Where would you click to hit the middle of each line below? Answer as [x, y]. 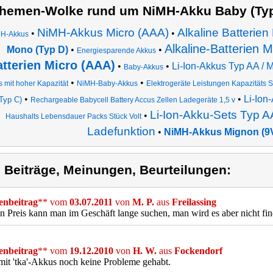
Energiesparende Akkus [116, 51]
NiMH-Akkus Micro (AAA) [103, 33]
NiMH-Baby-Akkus [107, 83]
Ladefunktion [121, 131]
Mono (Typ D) [37, 50]
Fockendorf [198, 251]
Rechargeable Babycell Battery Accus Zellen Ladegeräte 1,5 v [133, 100]
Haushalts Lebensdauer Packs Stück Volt [73, 116]
